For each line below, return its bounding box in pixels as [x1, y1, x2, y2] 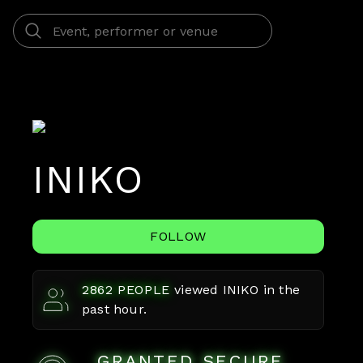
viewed [174, 282, 223, 297]
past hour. [82, 301, 147, 317]
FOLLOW [150, 228, 207, 244]
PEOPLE [113, 282, 171, 297]
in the [258, 282, 301, 297]
